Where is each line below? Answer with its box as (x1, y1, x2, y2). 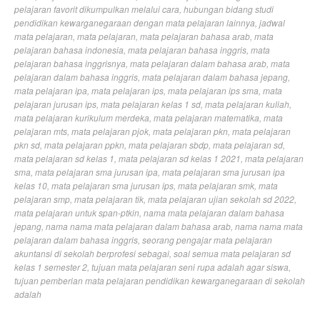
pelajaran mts (14, 125, 67, 138)
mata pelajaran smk (178, 179, 254, 192)
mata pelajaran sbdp (129, 139, 209, 151)
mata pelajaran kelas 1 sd (101, 98, 201, 111)
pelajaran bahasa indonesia (14, 44, 124, 56)
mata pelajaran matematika (154, 111, 259, 124)
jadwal (259, 16, 285, 29)
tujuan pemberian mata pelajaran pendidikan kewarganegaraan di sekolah (14, 274, 305, 287)
